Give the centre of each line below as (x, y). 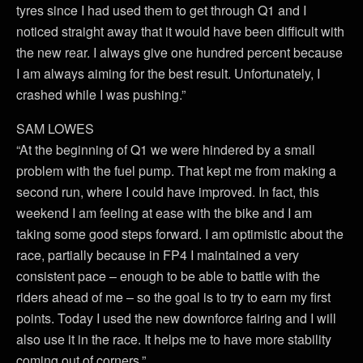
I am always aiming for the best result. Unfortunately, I (168, 73)
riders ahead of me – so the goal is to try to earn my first (173, 297)
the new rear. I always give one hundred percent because (179, 52)
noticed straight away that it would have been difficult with (180, 31)
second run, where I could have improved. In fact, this (168, 191)
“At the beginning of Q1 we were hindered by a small (166, 149)
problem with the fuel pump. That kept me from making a (176, 170)
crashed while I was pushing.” (101, 94)
